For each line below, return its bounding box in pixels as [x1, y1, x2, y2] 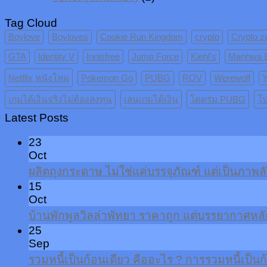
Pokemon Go [81, 72, 133, 83]
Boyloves [52, 31, 88, 42]
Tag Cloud [5, 16, 57, 29]
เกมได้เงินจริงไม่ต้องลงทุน [8, 94, 112, 104]
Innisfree [86, 51, 120, 61]
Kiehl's [191, 51, 216, 61]
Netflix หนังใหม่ [8, 72, 69, 83]
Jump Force [132, 51, 179, 61]
